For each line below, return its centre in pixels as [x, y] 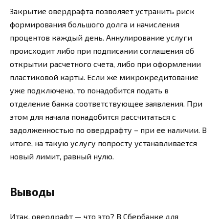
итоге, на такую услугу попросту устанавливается [103, 143]
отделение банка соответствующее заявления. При [106, 103]
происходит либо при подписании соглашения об [102, 50]
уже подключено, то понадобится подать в [89, 90]
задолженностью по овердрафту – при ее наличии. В [108, 130]
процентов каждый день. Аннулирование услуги [101, 37]
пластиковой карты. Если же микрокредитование [104, 77]
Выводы [32, 191]
